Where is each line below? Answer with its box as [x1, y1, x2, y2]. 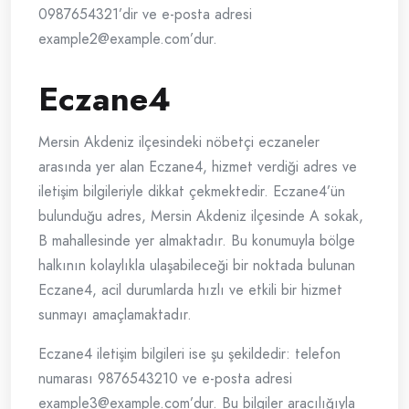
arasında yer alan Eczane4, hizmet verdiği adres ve [38, 156, 357, 178]
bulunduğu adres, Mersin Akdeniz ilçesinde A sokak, [38, 205, 363, 227]
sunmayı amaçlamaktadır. [38, 304, 192, 326]
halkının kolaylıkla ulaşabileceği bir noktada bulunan [38, 255, 355, 277]
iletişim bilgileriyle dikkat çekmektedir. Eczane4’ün [38, 181, 345, 203]
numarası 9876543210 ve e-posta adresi [38, 368, 292, 390]
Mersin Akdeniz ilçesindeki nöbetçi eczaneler [38, 131, 320, 153]
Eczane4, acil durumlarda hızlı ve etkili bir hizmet [38, 279, 342, 301]
